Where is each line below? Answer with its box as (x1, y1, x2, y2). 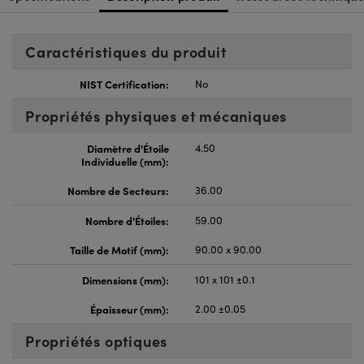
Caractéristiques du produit (25, 41, 227, 63)
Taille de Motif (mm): (70, 242, 169, 258)
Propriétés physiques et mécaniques (25, 106, 288, 127)
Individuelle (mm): (81, 154, 169, 169)
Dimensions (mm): (82, 272, 169, 288)
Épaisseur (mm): (90, 301, 169, 317)
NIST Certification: (80, 76, 169, 92)
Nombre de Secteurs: (67, 183, 169, 198)
